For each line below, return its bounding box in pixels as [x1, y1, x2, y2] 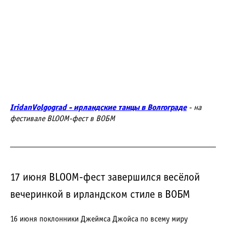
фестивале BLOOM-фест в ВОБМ [10, 115, 115, 123]
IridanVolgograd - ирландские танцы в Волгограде [10, 104, 187, 111]
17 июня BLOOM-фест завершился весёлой [10, 173, 200, 183]
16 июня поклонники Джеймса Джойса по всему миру [10, 215, 188, 223]
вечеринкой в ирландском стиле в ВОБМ [10, 190, 190, 200]
